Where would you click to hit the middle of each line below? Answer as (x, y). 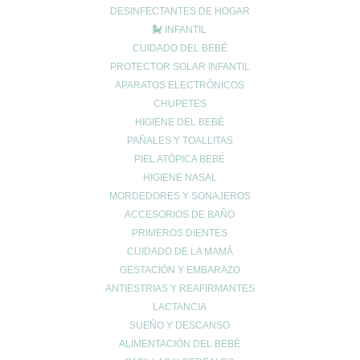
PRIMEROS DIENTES (180, 233)
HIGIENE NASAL (180, 178)
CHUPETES (180, 104)
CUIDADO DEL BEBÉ (180, 48)
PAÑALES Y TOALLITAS (180, 141)
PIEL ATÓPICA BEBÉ (180, 159)
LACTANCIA (180, 307)
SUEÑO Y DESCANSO (180, 325)
